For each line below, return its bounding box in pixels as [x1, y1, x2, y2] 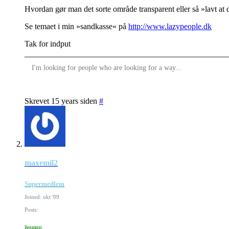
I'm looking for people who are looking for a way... [31, 64, 181, 72]
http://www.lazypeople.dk [128, 21, 212, 31]
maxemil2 [25, 158, 58, 167]
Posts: [25, 206, 38, 213]
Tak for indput [25, 39, 71, 48]
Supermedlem [25, 179, 64, 188]
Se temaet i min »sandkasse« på [25, 21, 128, 31]
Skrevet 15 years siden [25, 96, 99, 105]
